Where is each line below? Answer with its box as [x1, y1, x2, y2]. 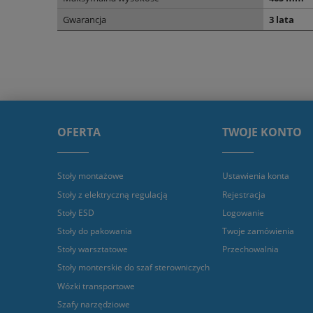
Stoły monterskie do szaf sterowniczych [57, 261, 210, 274]
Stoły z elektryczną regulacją [57, 188, 168, 201]
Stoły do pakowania [57, 224, 132, 237]
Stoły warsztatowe [57, 243, 128, 256]
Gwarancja [63, 13, 106, 26]
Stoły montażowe [57, 170, 124, 182]
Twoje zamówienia [222, 224, 294, 237]
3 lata [269, 13, 294, 26]
